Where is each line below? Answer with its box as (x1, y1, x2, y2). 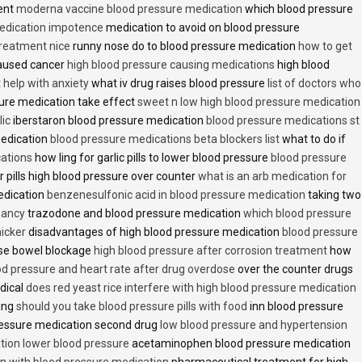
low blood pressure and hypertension (160, 318, 347, 331)
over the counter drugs (235, 262, 353, 276)
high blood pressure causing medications (67, 57, 275, 71)
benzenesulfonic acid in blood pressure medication (47, 187, 305, 201)
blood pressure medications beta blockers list (50, 132, 280, 145)
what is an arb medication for (198, 169, 347, 183)
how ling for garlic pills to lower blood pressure (32, 150, 271, 164)
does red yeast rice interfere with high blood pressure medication (26, 280, 356, 294)
